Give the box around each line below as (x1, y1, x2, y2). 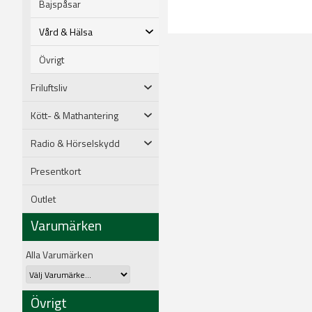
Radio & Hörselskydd (31, 135, 120, 150)
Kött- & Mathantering (31, 107, 118, 123)
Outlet (31, 191, 56, 206)
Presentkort (31, 163, 81, 178)
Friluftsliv (31, 79, 68, 95)
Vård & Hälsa (39, 24, 93, 39)
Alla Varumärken (26, 247, 93, 262)
